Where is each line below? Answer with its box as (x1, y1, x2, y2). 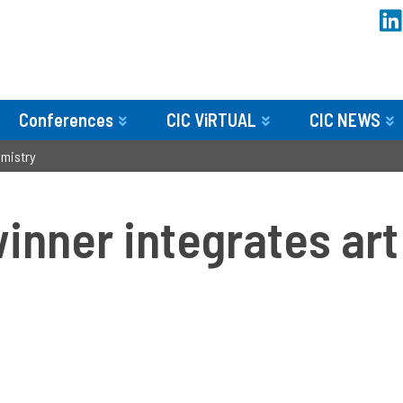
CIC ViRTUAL (166, 109, 256, 130)
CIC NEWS (309, 109, 381, 130)
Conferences (19, 109, 113, 130)
